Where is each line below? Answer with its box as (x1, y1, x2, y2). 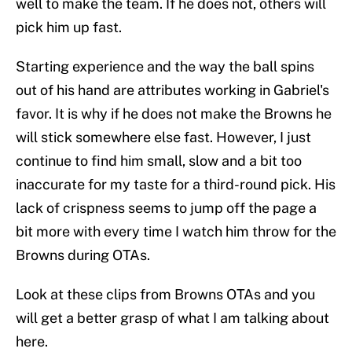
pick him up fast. (16, 19, 122, 36)
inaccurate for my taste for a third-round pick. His (16, 176, 335, 193)
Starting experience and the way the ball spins (16, 58, 314, 75)
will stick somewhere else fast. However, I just (16, 129, 311, 146)
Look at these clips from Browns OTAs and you (16, 286, 315, 303)
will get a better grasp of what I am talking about (16, 310, 329, 327)
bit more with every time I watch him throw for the (16, 223, 336, 240)
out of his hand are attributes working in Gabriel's (16, 82, 329, 99)
